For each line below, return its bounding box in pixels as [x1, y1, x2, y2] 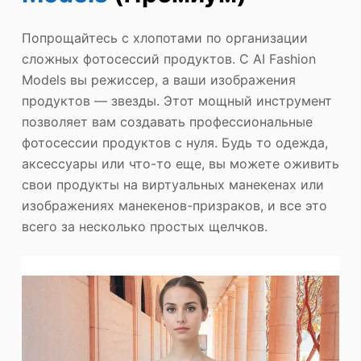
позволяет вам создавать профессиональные [21, 113, 313, 130]
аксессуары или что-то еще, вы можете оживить [21, 155, 339, 172]
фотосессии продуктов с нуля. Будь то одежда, [21, 134, 328, 151]
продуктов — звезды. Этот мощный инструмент [21, 92, 332, 109]
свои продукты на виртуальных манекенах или [21, 176, 324, 193]
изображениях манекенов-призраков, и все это [21, 197, 327, 214]
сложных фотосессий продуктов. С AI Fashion [21, 50, 316, 67]
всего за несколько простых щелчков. [21, 218, 268, 234]
